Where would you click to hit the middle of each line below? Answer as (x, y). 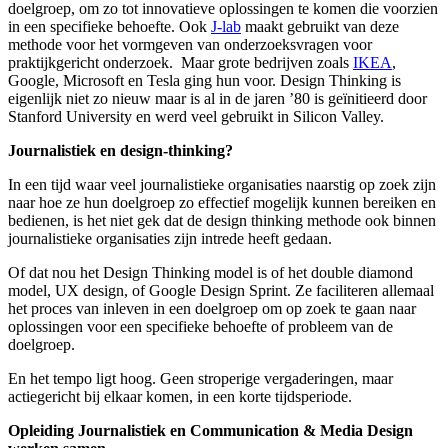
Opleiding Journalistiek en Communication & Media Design (210, 430)
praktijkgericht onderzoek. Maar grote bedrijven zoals (180, 62)
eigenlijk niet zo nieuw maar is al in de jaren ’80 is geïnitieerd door (217, 98)
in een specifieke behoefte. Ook (109, 26)
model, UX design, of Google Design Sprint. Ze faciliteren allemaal (221, 290)
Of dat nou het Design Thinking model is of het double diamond (210, 272)
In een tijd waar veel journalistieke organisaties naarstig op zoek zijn (222, 184)
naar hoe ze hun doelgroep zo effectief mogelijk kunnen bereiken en (222, 202)
